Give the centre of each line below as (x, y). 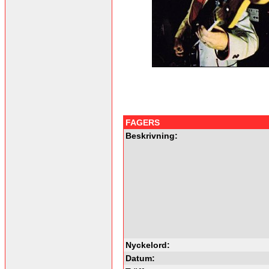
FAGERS (143, 122)
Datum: (140, 258)
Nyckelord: (148, 245)
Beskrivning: (152, 135)
